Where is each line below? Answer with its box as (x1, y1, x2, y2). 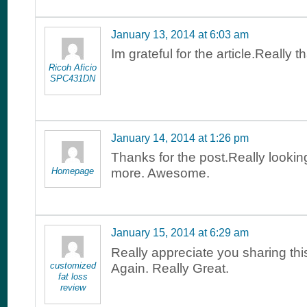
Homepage (51, 165, 94, 176)
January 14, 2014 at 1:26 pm (111, 132, 249, 144)
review (60, 282, 86, 293)
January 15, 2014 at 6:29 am (111, 227, 249, 239)
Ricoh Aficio (49, 62, 97, 73)
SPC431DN (50, 73, 95, 84)
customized (49, 260, 96, 271)
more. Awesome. (111, 166, 210, 181)
